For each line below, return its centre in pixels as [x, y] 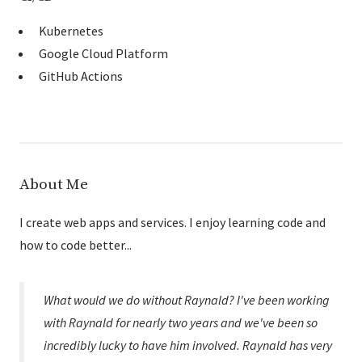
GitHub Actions [81, 76]
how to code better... [76, 245]
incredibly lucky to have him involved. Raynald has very [188, 345]
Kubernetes [71, 31]
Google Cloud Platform [103, 54]
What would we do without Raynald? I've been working [187, 300]
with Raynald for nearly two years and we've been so [181, 323]
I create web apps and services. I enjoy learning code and [173, 223]
